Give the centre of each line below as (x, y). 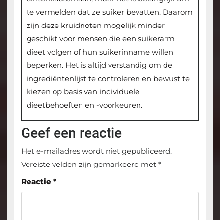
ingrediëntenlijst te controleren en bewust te (108, 79)
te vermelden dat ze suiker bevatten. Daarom (109, 12)
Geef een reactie (71, 133)
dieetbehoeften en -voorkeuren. (84, 105)
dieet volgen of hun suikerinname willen (100, 52)
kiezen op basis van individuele (83, 92)
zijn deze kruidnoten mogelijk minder (95, 26)
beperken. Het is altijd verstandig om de (99, 65)
